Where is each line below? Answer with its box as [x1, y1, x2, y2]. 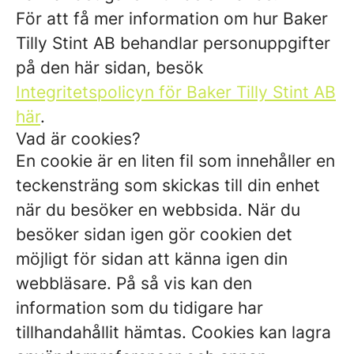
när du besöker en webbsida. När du [16, 200, 300, 220]
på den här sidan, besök [16, 58, 203, 77]
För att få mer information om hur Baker [16, 9, 328, 28]
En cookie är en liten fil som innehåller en [16, 151, 335, 171]
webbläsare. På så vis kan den [16, 273, 252, 293]
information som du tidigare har [16, 298, 263, 318]
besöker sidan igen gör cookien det [16, 224, 292, 244]
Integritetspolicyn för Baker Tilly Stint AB [16, 82, 336, 102]
